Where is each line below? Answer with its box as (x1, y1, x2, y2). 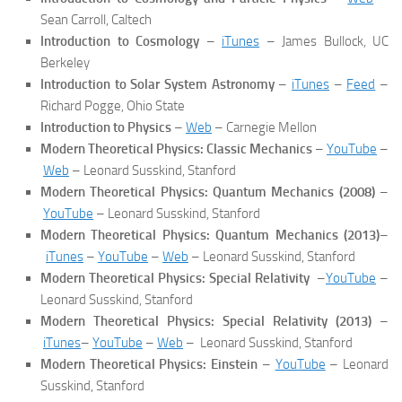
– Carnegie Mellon (212, 118, 317, 135)
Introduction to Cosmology (40, 32, 199, 49)
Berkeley (40, 54, 90, 71)
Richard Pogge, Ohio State (40, 97, 185, 114)
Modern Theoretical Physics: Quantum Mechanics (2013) (40, 226, 380, 243)
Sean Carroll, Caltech (40, 11, 152, 28)
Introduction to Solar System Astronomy (40, 75, 275, 92)
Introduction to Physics (40, 118, 171, 135)
